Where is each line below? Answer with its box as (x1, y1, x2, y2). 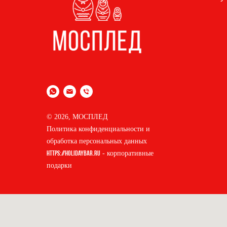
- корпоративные (100, 149, 154, 158)
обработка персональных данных (47, 137, 147, 145)
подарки (47, 162, 72, 170)
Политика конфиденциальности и (47, 125, 150, 133)
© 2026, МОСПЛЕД (47, 113, 108, 121)
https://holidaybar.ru (47, 150, 100, 158)
